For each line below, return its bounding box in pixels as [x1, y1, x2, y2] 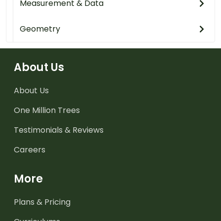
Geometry [20, 23, 60, 35]
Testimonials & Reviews [14, 124, 104, 136]
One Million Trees [14, 104, 80, 116]
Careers [14, 144, 45, 155]
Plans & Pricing [14, 196, 71, 208]
